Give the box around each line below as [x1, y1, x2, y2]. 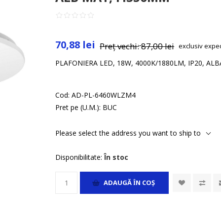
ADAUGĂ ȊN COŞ [104, 178, 155, 187]
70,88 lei [55, 38, 96, 51]
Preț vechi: [100, 40, 140, 52]
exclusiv [179, 41, 205, 50]
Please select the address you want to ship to [55, 128, 201, 138]
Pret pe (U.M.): [55, 102, 101, 112]
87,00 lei [141, 40, 175, 52]
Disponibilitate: [55, 152, 103, 162]
